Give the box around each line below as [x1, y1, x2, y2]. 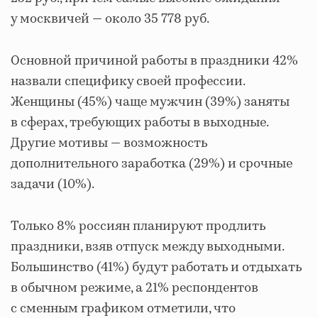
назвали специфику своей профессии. [11, 72, 245, 91]
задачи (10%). [11, 175, 94, 194]
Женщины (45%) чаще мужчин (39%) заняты [11, 92, 290, 111]
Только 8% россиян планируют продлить [11, 216, 265, 236]
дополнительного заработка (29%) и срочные [11, 154, 292, 173]
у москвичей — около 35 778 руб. [11, 9, 209, 28]
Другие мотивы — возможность [11, 133, 207, 153]
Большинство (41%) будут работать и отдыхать [11, 258, 302, 277]
